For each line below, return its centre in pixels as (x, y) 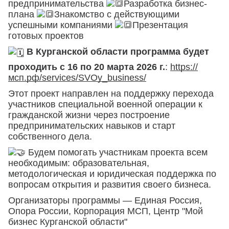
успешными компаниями (62, 25)
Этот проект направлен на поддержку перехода (111, 94)
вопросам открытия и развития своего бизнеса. (110, 185)
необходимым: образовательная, (79, 163)
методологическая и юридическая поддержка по (112, 174)
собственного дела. (50, 136)
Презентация (160, 25)
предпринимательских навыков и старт (92, 126)
